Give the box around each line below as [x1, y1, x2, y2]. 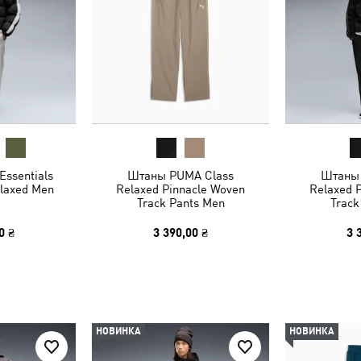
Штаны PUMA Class [127, 168, 234, 182]
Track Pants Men [136, 196, 225, 210]
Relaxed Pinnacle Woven [116, 182, 245, 196]
